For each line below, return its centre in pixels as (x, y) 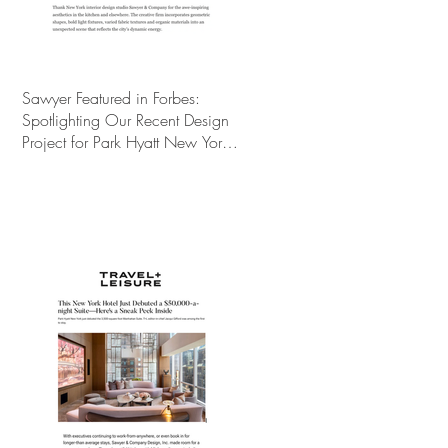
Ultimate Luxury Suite (89, 164)
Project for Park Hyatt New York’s (129, 142)
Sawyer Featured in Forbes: (111, 98)
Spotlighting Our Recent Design (125, 120)
